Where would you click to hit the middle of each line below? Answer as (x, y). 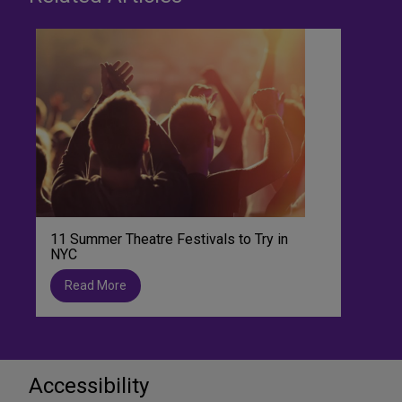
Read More (96, 285)
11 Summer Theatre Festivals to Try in (169, 239)
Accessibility (89, 385)
